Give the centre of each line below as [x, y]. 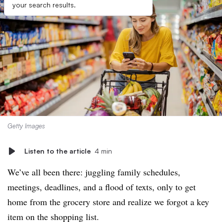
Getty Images [26, 126]
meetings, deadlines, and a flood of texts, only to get [102, 187]
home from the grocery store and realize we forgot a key [108, 202]
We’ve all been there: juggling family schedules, [94, 172]
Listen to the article [57, 151]
